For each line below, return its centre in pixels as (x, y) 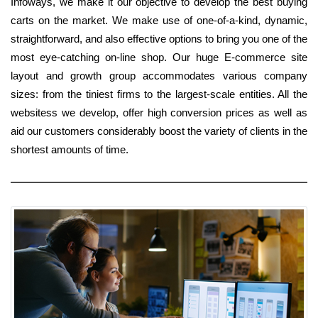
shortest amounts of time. (70, 150)
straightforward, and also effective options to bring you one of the (159, 39)
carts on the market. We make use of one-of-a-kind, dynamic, (159, 21)
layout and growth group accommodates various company (159, 76)
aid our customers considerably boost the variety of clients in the (159, 131)
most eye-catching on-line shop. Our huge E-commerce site (159, 57)
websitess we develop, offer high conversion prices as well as (159, 113)
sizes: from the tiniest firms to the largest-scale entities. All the (159, 94)
